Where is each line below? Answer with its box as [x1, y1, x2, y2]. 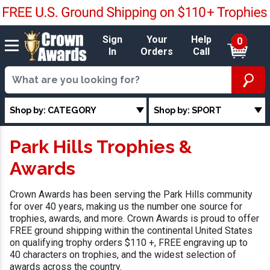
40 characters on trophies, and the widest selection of [10, 249, 236, 261]
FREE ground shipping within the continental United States [10, 225, 253, 237]
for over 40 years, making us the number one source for [10, 201, 242, 213]
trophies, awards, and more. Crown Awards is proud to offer [10, 213, 259, 225]
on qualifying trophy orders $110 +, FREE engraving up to [10, 237, 248, 249]
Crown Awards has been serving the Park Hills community [10, 189, 253, 201]
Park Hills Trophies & [10, 136, 192, 158]
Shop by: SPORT [154, 104, 222, 115]
